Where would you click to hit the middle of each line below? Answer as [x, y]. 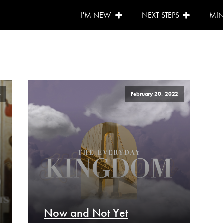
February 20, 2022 [155, 94]
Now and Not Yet [86, 213]
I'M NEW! [97, 15]
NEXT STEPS [161, 15]
